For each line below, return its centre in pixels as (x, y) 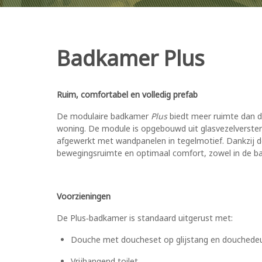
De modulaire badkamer (104, 116)
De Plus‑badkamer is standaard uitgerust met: (145, 218)
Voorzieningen (84, 196)
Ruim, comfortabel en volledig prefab (127, 95)
